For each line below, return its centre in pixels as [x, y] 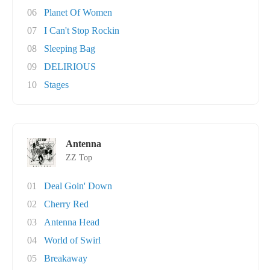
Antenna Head [72, 222]
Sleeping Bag [70, 49]
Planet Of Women [78, 12]
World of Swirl [72, 240]
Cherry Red [66, 204]
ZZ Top [79, 158]
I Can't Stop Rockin [82, 30]
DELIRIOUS [70, 67]
